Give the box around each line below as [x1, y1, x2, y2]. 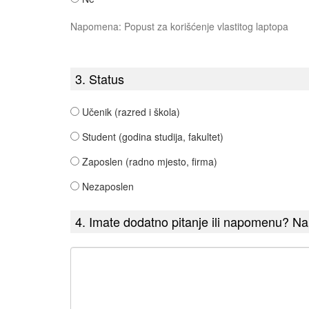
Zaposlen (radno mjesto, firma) [82, 154, 217, 169]
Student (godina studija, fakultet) [82, 130, 223, 144]
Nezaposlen [82, 179, 134, 194]
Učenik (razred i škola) [82, 105, 180, 119]
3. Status [75, 70, 124, 88]
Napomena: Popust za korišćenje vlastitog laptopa [70, 19, 288, 34]
